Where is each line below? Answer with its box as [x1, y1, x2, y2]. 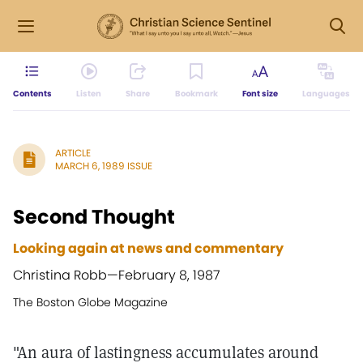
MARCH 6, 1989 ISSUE [55, 159, 152, 173]
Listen [76, 88, 102, 100]
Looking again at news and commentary [13, 239, 284, 258]
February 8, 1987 [118, 266, 220, 284]
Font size [241, 88, 278, 100]
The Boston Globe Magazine [13, 294, 168, 310]
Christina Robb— [13, 266, 118, 284]
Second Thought [13, 203, 175, 230]
